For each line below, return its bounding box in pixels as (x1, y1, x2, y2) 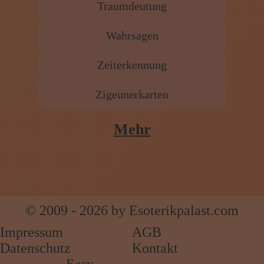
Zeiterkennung (97, 58, 167, 72)
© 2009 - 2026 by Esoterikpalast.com (25, 203, 239, 219)
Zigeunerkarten (95, 88, 169, 101)
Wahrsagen (105, 29, 159, 42)
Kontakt (132, 240, 178, 256)
